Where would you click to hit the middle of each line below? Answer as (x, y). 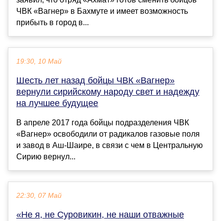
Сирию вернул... (46, 156)
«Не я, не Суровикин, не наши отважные (100, 214)
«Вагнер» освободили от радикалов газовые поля (108, 134)
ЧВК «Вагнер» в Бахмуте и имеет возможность (102, 11)
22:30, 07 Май (39, 195)
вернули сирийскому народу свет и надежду (108, 92)
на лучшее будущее (57, 103)
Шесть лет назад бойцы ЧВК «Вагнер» (95, 80)
